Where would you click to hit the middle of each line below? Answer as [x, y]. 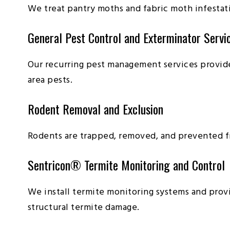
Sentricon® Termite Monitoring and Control [126, 165]
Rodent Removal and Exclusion [95, 109]
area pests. [50, 80]
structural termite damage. [83, 207]
